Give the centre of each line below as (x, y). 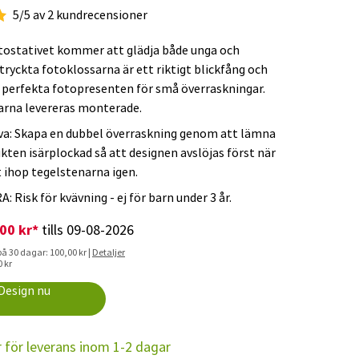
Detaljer (109, 252)
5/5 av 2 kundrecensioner (80, 15)
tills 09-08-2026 (86, 230)
